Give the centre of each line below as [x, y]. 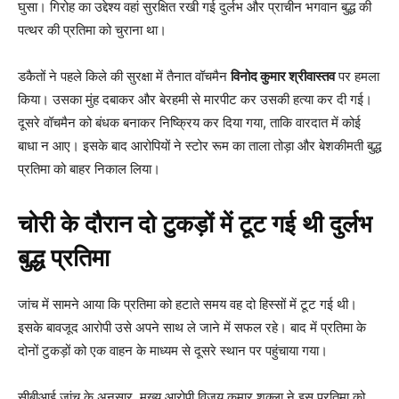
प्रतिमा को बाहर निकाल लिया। [89, 168]
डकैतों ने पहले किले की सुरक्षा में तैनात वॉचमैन [124, 76]
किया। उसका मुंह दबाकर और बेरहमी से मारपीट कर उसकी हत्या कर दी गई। [195, 99]
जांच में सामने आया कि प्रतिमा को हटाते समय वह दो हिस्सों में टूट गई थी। [187, 304]
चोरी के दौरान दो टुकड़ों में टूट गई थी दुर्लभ [195, 224]
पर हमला [357, 76]
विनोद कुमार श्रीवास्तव [283, 76]
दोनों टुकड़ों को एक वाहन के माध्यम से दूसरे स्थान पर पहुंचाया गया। [173, 350]
